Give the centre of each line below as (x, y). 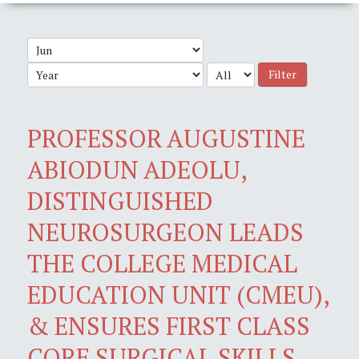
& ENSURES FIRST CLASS (169, 325)
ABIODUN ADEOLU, (137, 169)
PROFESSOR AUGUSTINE (166, 138)
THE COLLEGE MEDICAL (162, 263)
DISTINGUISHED (120, 200)
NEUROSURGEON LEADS (165, 232)
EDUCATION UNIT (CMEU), (178, 294)
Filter (282, 74)
